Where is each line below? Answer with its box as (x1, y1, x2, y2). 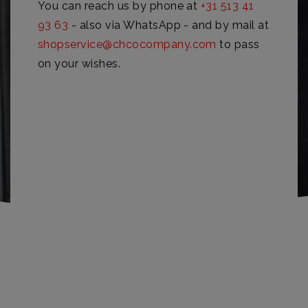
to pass (216, 38, 260, 51)
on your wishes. (38, 57, 121, 70)
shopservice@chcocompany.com (38, 38, 217, 51)
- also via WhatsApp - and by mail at (68, 19, 269, 32)
